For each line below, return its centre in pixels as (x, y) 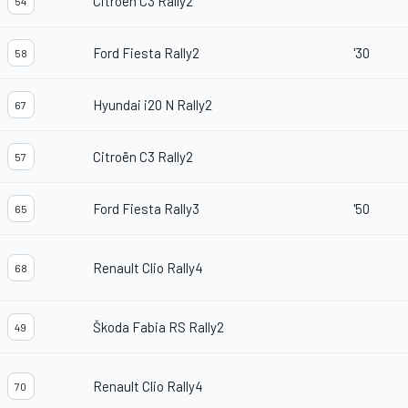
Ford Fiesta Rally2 (146, 53)
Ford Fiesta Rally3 (146, 209)
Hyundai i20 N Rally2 (153, 105)
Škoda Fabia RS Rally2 (158, 327)
